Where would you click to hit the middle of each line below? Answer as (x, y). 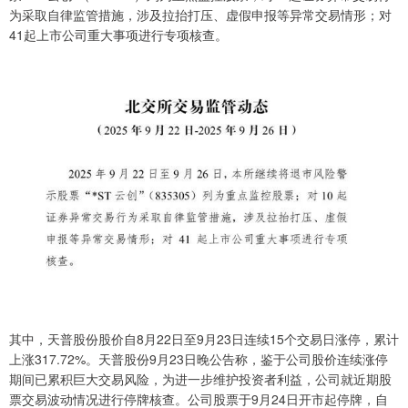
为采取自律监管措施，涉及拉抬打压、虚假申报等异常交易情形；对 (200, 15)
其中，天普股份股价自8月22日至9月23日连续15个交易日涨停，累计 (204, 339)
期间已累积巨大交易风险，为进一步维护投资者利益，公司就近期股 (200, 379)
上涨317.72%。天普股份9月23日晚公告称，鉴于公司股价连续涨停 (199, 359)
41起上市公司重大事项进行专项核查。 (118, 35)
